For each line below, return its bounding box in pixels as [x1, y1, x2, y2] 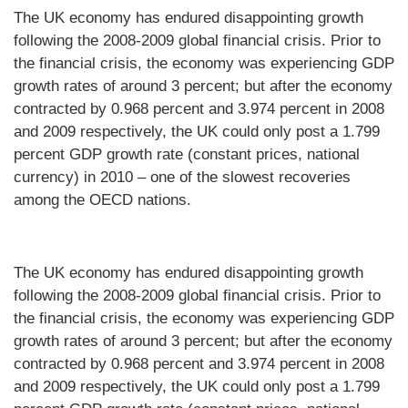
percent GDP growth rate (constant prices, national [14, 146, 360, 164]
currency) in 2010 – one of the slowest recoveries [14, 168, 351, 187]
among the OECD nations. [14, 191, 191, 209]
